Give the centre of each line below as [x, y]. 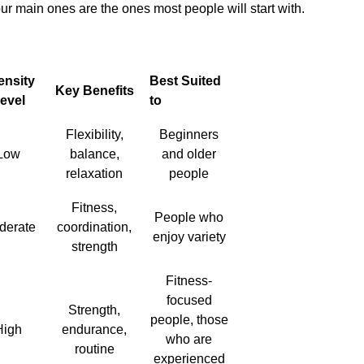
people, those [189, 319]
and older [189, 154]
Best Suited [185, 80]
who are [189, 339]
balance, [94, 154]
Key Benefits [94, 90]
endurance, [94, 329]
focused [189, 300]
